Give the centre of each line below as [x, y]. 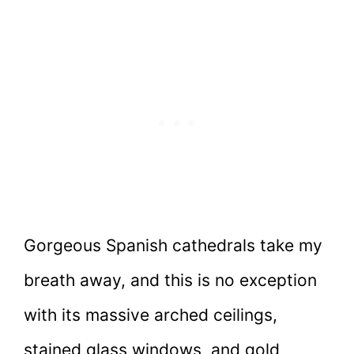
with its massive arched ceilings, [151, 315]
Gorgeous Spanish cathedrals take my [173, 246]
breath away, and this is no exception [170, 281]
